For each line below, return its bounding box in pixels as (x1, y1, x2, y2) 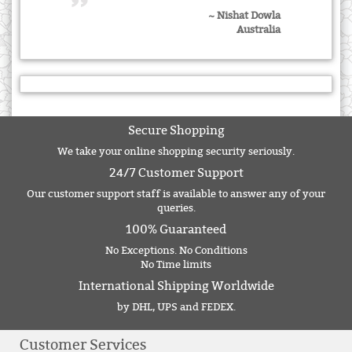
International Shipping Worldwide (78, 278, 274, 293)
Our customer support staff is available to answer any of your (27, 187, 325, 200)
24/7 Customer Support (108, 165, 244, 180)
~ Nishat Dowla (208, 9, 280, 22)
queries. (156, 201, 196, 214)
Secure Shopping (127, 123, 225, 137)
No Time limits (141, 258, 211, 271)
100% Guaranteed (126, 222, 226, 236)
